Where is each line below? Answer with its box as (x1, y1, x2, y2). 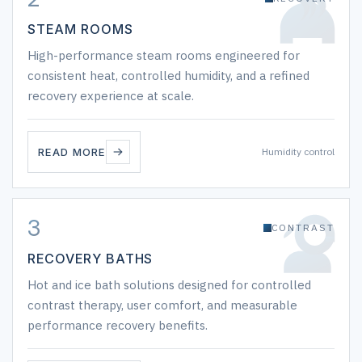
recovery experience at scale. (27, 88, 194, 103)
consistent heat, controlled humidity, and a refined (27, 68, 309, 83)
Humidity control (261, 145, 335, 158)
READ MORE (38, 145, 106, 158)
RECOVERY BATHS (27, 250, 154, 267)
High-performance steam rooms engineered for (27, 48, 300, 63)
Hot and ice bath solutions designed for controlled (27, 277, 311, 293)
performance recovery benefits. (27, 318, 208, 333)
